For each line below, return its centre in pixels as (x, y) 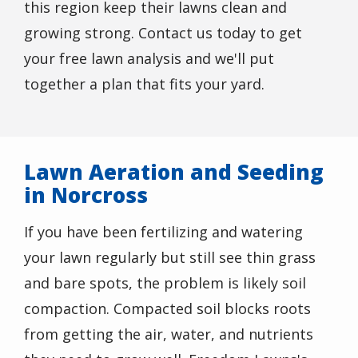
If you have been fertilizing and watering (163, 232)
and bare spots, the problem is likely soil (165, 283)
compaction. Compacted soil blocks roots (167, 309)
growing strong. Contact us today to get (163, 33)
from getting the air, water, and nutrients (169, 334)
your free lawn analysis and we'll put (149, 59)
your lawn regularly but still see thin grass (170, 258)
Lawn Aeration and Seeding (174, 172)
